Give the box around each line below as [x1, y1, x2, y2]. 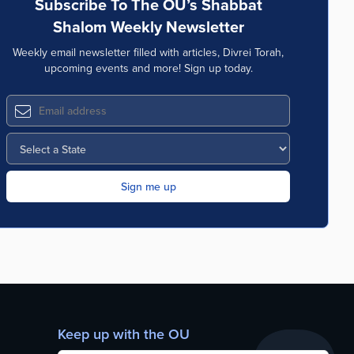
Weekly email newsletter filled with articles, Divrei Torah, [13, 44, 284, 60]
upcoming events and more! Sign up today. [43, 60, 253, 76]
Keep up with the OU [57, 324, 190, 344]
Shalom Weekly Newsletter [52, 15, 244, 38]
